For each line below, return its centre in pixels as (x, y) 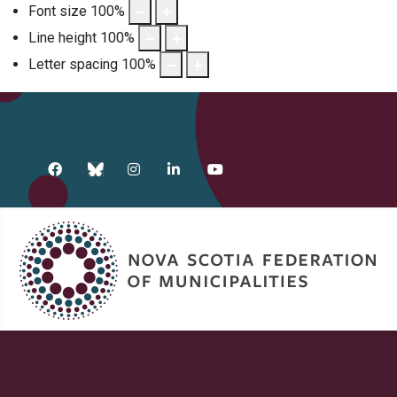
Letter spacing (73, 64)
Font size (58, 11)
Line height (62, 37)
